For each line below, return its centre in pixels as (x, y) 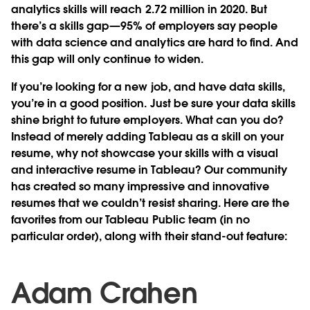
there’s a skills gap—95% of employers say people (144, 26)
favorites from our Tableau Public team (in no (130, 219)
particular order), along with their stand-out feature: (149, 236)
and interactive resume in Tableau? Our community (149, 170)
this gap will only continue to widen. (107, 59)
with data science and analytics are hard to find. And (155, 42)
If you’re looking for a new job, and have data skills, (148, 86)
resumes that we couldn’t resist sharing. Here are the (151, 203)
